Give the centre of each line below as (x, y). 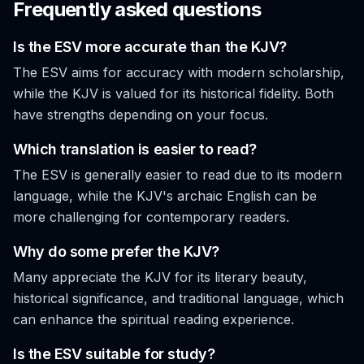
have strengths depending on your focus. (141, 115)
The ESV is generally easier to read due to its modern (178, 175)
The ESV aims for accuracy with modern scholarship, (179, 72)
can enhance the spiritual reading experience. (154, 319)
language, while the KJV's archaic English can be (165, 196)
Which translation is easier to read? (135, 149)
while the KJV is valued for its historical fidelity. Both (173, 93)
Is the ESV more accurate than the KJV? (150, 47)
